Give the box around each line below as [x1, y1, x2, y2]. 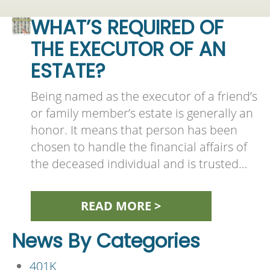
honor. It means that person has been [30, 121, 237, 138]
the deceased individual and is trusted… [30, 155, 247, 172]
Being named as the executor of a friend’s [30, 87, 257, 104]
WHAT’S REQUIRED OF [30, 13, 224, 41]
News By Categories [11, 227, 200, 254]
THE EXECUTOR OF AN [30, 35, 225, 63]
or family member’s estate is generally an [30, 104, 253, 121]
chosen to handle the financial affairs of [30, 138, 247, 155]
